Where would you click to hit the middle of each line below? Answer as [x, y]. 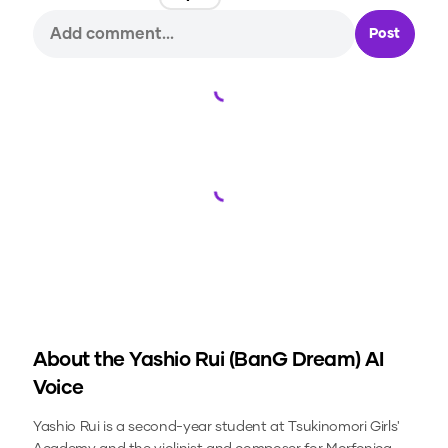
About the [81, 360]
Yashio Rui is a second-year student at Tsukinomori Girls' [217, 427]
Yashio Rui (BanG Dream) [245, 360]
